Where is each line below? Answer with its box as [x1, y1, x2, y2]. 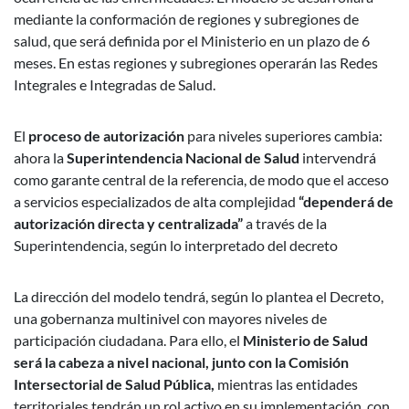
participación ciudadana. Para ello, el [14, 331, 243, 349]
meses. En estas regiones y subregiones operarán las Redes [14, 54, 378, 71]
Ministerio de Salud [243, 331, 368, 349]
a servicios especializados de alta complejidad [14, 193, 299, 210]
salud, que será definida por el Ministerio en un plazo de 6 [14, 32, 370, 49]
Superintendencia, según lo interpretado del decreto [14, 236, 338, 254]
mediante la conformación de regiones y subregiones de [14, 10, 359, 27]
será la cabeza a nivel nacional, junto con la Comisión [14, 353, 349, 371]
